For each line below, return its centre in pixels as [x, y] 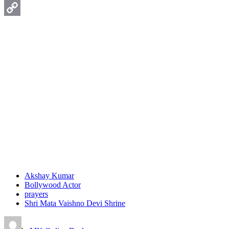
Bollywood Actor [53, 185]
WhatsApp [21, 7]
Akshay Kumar [49, 175]
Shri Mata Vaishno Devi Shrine [75, 203]
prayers [36, 194]
